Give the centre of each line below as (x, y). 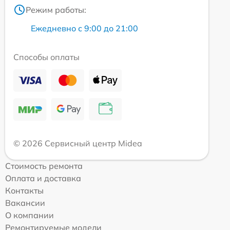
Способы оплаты (46, 57)
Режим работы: (56, 9)
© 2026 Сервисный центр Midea (78, 143)
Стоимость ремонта (44, 166)
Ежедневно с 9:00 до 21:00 (84, 28)
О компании (30, 215)
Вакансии (25, 203)
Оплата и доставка (43, 178)
